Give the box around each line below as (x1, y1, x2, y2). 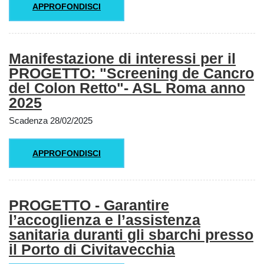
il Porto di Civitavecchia (9, 241, 175, 258)
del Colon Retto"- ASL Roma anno (9, 80, 245, 97)
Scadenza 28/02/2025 (9, 115, 93, 126)
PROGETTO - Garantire (9, 197, 169, 214)
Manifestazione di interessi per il (9, 50, 236, 67)
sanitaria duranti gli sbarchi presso (9, 226, 253, 243)
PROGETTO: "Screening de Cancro (9, 65, 254, 82)
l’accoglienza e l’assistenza (9, 212, 200, 229)
